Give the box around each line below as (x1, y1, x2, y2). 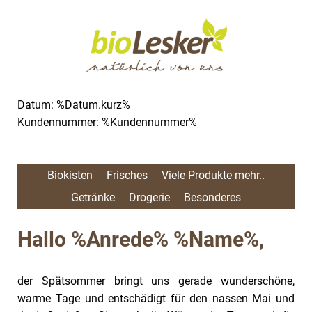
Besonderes (184, 191, 241, 204)
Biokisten (47, 169, 93, 182)
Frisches (107, 169, 148, 182)
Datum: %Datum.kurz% (17, 98, 130, 111)
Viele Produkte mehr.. (162, 169, 265, 182)
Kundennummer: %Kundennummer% (17, 116, 197, 129)
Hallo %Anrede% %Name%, (17, 227, 264, 251)
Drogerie (129, 191, 170, 204)
